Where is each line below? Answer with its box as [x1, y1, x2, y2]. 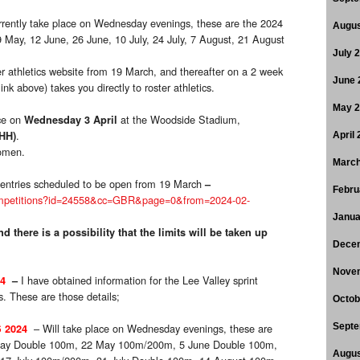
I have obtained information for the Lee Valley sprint [21, 272, 258, 288]
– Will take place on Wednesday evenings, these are [34, 321, 272, 337]
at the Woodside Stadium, [117, 112, 240, 128]
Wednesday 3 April [24, 112, 117, 128]
